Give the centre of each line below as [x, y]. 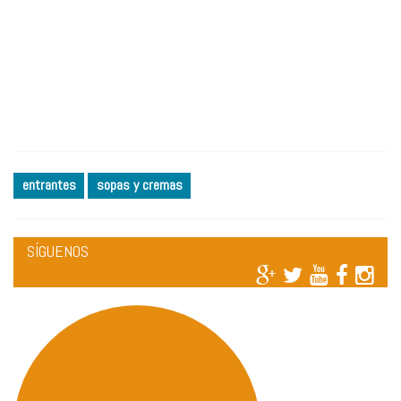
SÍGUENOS [58, 251]
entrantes [49, 184]
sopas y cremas [139, 184]
